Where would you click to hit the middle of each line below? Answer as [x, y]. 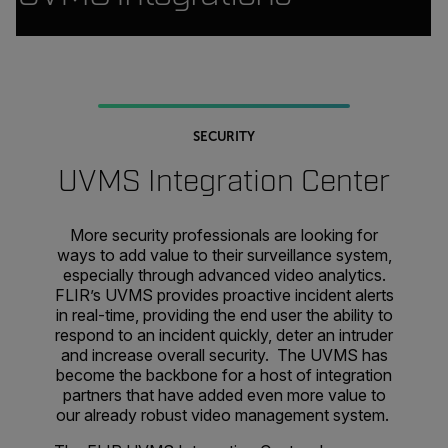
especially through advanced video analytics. [224, 275]
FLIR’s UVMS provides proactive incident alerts [224, 295]
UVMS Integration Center [224, 181]
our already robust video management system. [224, 415]
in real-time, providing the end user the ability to [224, 315]
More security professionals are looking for [224, 235]
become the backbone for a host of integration [224, 375]
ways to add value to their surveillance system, [224, 255]
